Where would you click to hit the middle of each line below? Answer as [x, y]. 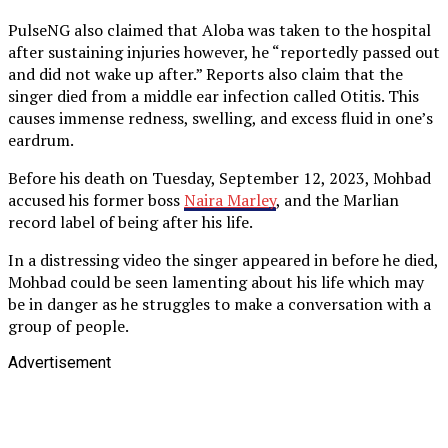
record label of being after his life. [130, 221]
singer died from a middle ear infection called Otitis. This [213, 95]
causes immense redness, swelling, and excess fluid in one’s [220, 117]
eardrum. [41, 139]
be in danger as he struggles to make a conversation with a [219, 303]
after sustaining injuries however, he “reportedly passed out [224, 51]
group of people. [68, 325]
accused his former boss [96, 199]
